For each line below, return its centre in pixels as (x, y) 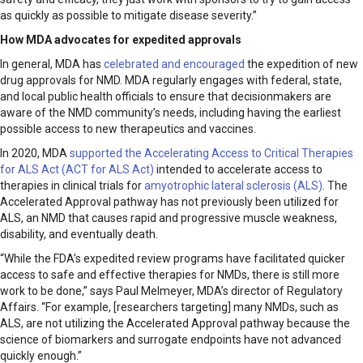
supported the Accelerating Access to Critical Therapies (211, 154)
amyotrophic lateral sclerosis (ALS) (233, 186)
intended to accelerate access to (238, 170)
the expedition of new (301, 64)
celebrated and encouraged (174, 64)
